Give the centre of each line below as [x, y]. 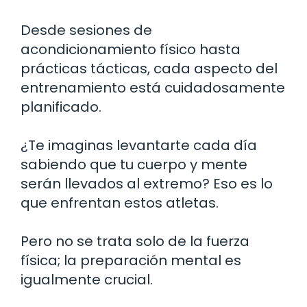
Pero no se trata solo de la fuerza [135, 241]
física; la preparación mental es [131, 260]
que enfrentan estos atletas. [120, 202]
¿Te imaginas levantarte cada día [139, 145]
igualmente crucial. [87, 279]
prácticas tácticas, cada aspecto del [149, 68]
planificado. [61, 107]
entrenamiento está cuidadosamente [153, 87]
